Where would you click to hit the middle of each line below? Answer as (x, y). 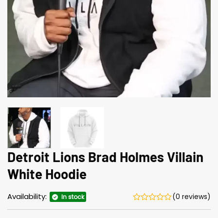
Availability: (28, 197)
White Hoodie (47, 173)
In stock (73, 197)
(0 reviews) (191, 197)
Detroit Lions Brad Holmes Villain (105, 156)
